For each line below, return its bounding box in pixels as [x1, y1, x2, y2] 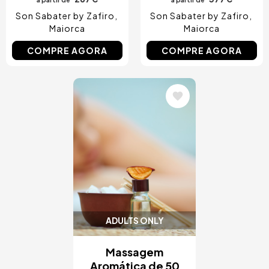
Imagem [73, 83, 136, 104]
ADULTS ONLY [105, 215, 164, 226]
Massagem [106, 245, 163, 259]
